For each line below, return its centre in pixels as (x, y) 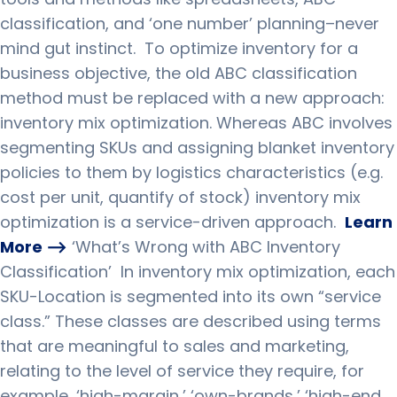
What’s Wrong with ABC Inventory (208, 247)
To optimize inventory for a (251, 48)
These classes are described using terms (218, 321)
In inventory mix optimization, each (258, 272)
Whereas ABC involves (304, 123)
